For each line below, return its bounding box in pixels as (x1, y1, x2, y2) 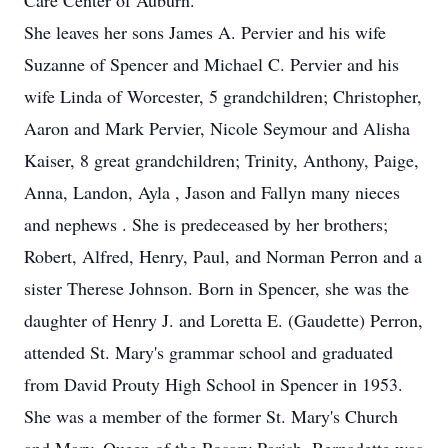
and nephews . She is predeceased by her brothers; (24, 212, 388, 236)
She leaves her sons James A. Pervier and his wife (24, 20, 386, 44)
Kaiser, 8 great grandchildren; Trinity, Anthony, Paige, (24, 148, 419, 172)
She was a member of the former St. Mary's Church (24, 404, 398, 428)
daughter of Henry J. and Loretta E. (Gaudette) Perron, (24, 308, 423, 332)
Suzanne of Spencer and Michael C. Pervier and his (24, 52, 399, 76)
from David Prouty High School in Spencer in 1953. (24, 372, 403, 396)
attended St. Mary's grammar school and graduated (24, 340, 393, 364)
